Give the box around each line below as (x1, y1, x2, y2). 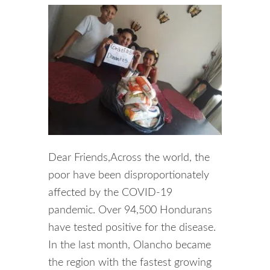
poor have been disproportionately (48, 170, 209, 181)
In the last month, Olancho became (48, 240, 211, 251)
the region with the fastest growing (48, 257, 212, 268)
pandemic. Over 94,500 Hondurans (48, 205, 212, 216)
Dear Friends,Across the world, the (48, 152, 210, 163)
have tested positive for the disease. (48, 222, 216, 233)
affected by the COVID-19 (48, 187, 172, 198)
